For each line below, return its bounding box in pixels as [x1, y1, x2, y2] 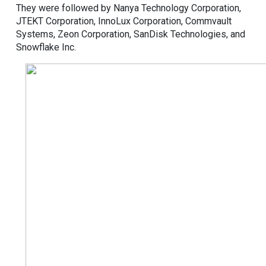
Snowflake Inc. [16, 41, 76, 53]
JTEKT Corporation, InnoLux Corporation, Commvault [16, 15, 232, 27]
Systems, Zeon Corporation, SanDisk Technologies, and [16, 28, 245, 40]
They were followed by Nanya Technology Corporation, [16, 2, 241, 14]
